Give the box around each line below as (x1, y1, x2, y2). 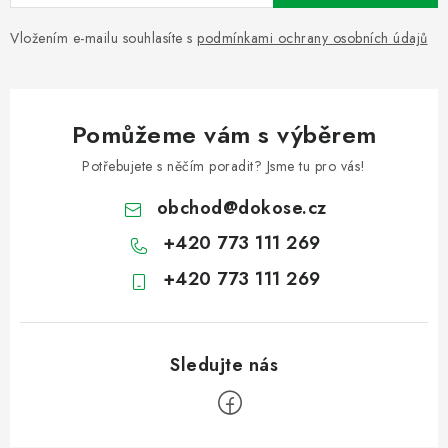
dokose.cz (238, 194, 327, 221)
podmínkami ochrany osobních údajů (197, 27, 428, 48)
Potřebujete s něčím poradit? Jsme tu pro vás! (82, 155, 366, 176)
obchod (156, 194, 223, 221)
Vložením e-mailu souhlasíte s (10, 27, 197, 48)
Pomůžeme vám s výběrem (71, 116, 377, 152)
